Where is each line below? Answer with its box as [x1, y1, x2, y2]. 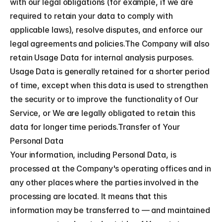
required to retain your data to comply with [10, 11, 173, 21]
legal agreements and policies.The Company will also [10, 39, 210, 49]
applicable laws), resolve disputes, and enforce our [10, 25, 203, 35]
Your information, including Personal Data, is [10, 150, 176, 160]
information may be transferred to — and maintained [10, 205, 210, 215]
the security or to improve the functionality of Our [10, 94, 198, 104]
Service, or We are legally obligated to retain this [10, 108, 195, 118]
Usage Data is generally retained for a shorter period [10, 66, 210, 76]
